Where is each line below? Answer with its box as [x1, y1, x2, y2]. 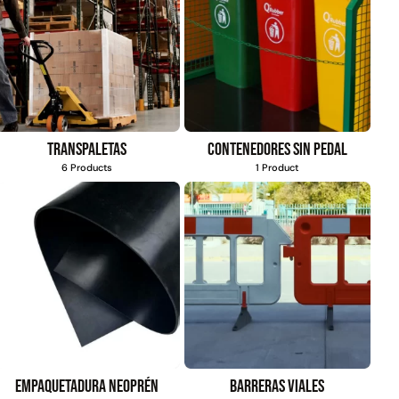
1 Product [256, 161, 299, 175]
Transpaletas [46, 139, 126, 161]
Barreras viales [230, 375, 325, 397]
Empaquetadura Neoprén [14, 375, 159, 397]
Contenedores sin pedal [207, 139, 347, 161]
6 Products [61, 161, 112, 175]
